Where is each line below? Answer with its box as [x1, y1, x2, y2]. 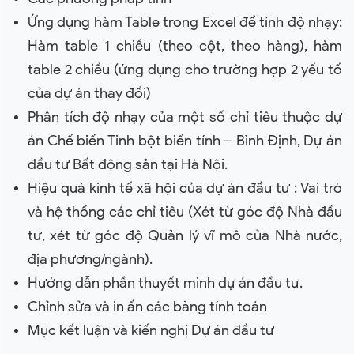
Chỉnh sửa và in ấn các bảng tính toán [28, 298, 267, 315]
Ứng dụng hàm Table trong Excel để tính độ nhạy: [28, 13, 342, 31]
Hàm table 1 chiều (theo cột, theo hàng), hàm [28, 37, 342, 55]
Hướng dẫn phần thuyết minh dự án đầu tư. [28, 274, 303, 292]
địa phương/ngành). [28, 250, 153, 268]
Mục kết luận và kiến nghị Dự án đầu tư [28, 322, 274, 339]
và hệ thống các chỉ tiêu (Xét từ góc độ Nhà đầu [28, 203, 342, 220]
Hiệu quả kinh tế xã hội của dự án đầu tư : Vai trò [28, 179, 342, 197]
